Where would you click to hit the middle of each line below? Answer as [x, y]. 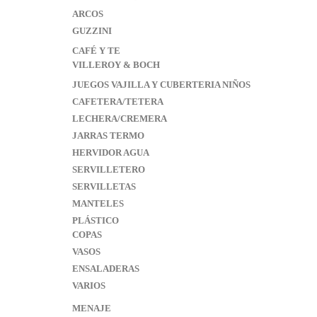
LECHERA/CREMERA [120, 119]
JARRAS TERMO [108, 136]
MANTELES [98, 203]
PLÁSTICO [96, 220]
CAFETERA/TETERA [118, 102]
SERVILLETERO [109, 169]
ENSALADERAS [106, 269]
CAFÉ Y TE [96, 51]
